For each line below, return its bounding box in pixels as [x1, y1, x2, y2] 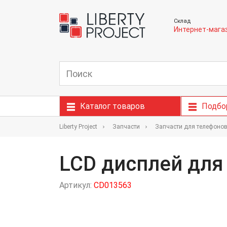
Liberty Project [59, 123, 97, 130]
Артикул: [59, 180, 94, 190]
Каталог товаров [80, 101, 145, 111]
